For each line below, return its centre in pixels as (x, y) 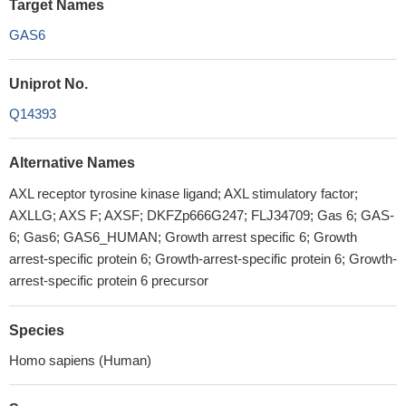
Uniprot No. (48, 84)
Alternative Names (72, 163)
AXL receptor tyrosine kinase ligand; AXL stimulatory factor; (184, 193)
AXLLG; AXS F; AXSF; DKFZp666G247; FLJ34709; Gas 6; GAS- (202, 215)
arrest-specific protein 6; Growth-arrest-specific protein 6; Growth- (203, 259)
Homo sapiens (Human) (80, 360)
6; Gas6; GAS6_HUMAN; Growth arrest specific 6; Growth (183, 237)
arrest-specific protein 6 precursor (109, 280)
